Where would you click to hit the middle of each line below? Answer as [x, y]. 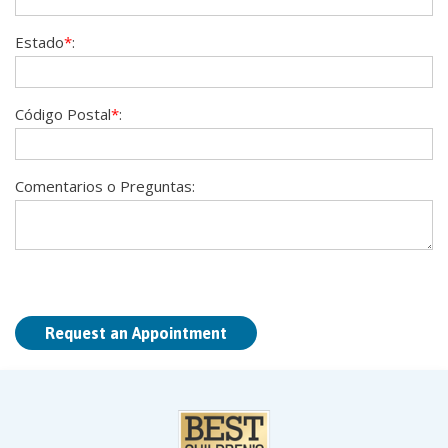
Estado [39, 42]
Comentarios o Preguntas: [105, 186]
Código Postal [63, 114]
